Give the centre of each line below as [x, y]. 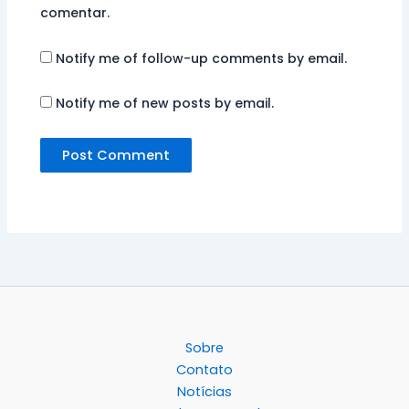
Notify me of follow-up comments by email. [202, 58]
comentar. [75, 13]
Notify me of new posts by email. [165, 104]
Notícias [204, 391]
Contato [204, 369]
